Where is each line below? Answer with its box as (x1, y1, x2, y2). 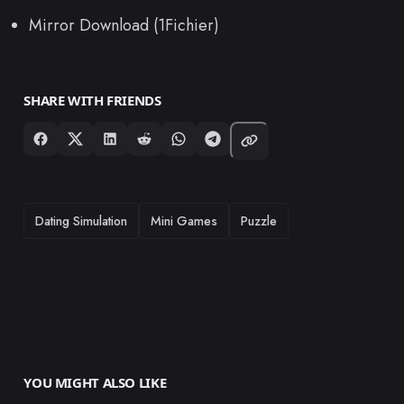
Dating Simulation (35, 211, 128, 230)
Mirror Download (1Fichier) (29, 13, 219, 37)
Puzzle (241, 211, 278, 230)
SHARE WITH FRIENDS (23, 90, 161, 109)
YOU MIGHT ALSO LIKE (23, 372, 167, 391)
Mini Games (151, 211, 218, 230)
